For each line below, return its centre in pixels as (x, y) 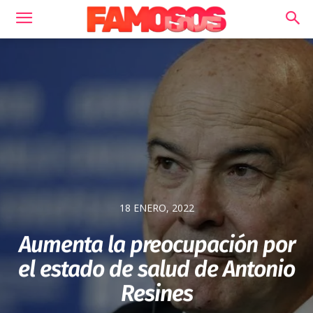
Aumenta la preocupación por (156, 245)
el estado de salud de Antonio (156, 269)
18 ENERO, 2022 (156, 208)
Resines (156, 294)
